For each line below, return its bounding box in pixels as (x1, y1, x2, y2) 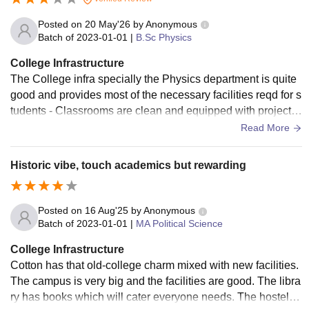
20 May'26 (85, 18, 130, 30)
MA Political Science (136, 218, 223, 230)
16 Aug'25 (85, 205, 128, 217)
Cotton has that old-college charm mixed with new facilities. (10, 259, 299, 272)
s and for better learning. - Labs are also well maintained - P (10, 120, 300, 132)
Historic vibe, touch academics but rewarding (10, 159, 246, 171)
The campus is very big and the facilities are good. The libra (10, 275, 301, 288)
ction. (10, 152, 37, 164)
